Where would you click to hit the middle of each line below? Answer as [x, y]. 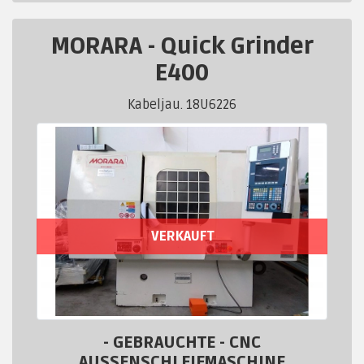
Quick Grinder [237, 47]
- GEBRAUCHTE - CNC [182, 343]
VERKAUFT [182, 236]
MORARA [99, 47]
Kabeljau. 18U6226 [182, 105]
